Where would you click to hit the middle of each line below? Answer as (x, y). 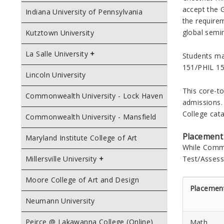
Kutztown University (60, 33)
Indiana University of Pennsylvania (84, 12)
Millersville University (61, 159)
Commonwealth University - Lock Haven (94, 96)
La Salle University (57, 54)
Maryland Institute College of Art (81, 138)
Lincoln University (56, 75)
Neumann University (60, 201)
